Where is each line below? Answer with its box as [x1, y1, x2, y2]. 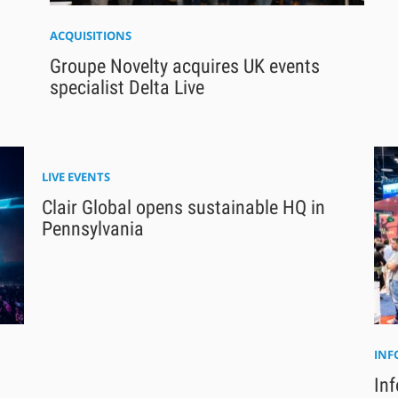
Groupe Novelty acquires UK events [50, 54, 320, 77]
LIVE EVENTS [42, 169, 111, 186]
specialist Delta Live [50, 76, 204, 99]
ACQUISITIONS [50, 27, 131, 44]
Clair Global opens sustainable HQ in [42, 196, 326, 219]
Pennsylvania [42, 218, 145, 241]
